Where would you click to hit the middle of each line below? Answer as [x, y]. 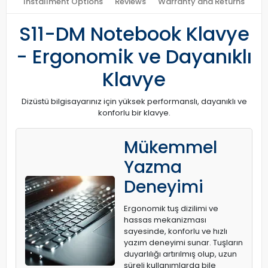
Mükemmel [170, 147]
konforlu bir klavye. [134, 113]
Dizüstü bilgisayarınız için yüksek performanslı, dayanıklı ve [134, 101]
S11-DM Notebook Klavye [134, 34]
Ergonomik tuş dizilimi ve [171, 208]
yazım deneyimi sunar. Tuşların [183, 243]
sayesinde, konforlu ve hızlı [176, 231]
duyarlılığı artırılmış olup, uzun [180, 254]
